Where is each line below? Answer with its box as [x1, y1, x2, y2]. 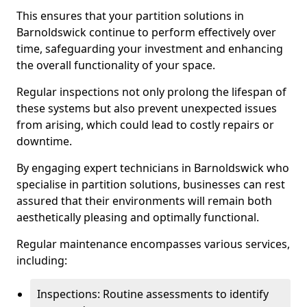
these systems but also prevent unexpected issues [16, 101, 277, 116]
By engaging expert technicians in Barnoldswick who [16, 160, 289, 175]
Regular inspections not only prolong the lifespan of [16, 84, 286, 99]
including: [16, 253, 67, 268]
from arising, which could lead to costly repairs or [16, 117, 274, 132]
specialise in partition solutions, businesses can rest [16, 177, 285, 192]
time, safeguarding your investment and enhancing [16, 41, 283, 56]
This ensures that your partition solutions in [16, 8, 244, 23]
